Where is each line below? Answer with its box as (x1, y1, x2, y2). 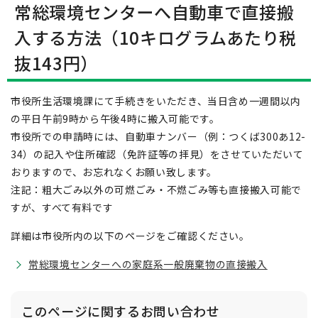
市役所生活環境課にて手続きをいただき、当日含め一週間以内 (11, 94, 301, 108)
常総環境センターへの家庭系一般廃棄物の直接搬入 (28, 257, 268, 271)
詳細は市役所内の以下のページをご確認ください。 (11, 229, 250, 243)
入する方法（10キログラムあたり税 (14, 25, 297, 50)
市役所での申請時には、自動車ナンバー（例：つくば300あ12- (11, 129, 306, 143)
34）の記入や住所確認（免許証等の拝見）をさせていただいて (11, 147, 304, 161)
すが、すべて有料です (11, 200, 114, 214)
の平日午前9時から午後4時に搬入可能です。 (11, 111, 220, 126)
